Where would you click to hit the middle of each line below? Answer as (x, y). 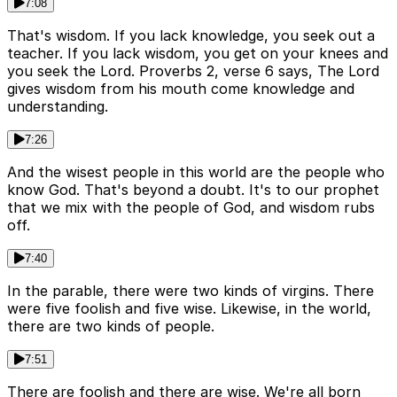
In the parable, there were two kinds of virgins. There (191, 290)
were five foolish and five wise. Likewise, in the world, (189, 308)
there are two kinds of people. (111, 326)
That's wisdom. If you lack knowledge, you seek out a (191, 35)
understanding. (58, 106)
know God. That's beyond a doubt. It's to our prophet (193, 189)
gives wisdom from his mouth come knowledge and (181, 88)
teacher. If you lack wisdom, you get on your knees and (198, 53)
